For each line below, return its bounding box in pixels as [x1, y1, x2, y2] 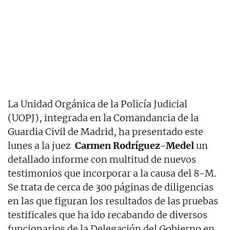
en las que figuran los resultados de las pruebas [8, 195, 218, 207]
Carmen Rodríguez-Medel [75, 140, 194, 152]
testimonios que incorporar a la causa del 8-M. [8, 167, 216, 180]
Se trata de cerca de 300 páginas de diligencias [8, 181, 214, 194]
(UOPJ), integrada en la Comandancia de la [8, 112, 199, 124]
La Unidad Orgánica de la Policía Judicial [8, 98, 187, 110]
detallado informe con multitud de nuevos [8, 154, 196, 166]
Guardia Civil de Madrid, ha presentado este [8, 126, 203, 138]
